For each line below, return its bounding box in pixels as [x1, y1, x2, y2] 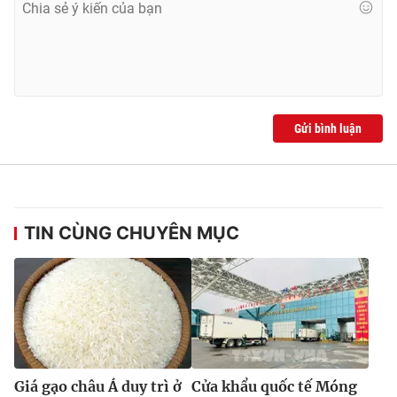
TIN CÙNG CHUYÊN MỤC [24, 222, 239, 244]
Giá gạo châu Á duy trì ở [14, 377, 182, 395]
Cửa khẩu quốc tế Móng [191, 377, 357, 395]
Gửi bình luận [294, 121, 362, 136]
